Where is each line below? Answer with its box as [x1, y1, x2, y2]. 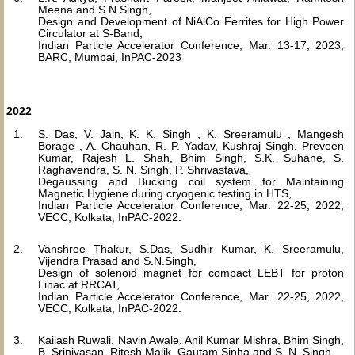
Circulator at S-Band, [38, 27, 143, 40]
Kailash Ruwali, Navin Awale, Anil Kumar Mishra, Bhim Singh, [38, 334, 345, 346]
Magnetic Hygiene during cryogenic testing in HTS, [38, 187, 292, 200]
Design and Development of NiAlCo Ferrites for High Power [38, 15, 345, 28]
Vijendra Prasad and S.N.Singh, [38, 254, 197, 267]
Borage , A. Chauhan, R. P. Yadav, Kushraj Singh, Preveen [38, 139, 345, 152]
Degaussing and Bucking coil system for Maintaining [38, 175, 345, 188]
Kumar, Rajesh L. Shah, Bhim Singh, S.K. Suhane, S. [38, 151, 345, 164]
